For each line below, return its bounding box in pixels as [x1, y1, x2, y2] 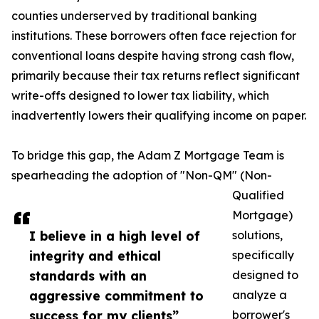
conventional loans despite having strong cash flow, [11, 48, 294, 63]
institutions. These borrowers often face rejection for [11, 28, 296, 43]
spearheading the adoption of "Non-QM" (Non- [11, 168, 272, 183]
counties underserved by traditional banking [11, 9, 257, 23]
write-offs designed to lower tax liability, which [11, 88, 269, 103]
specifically [232, 248, 294, 263]
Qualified [232, 188, 284, 203]
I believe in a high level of [29, 228, 200, 244]
